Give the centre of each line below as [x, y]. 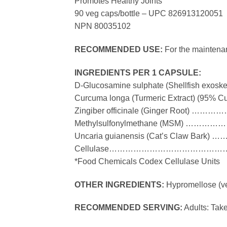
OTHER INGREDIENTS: [119, 184]
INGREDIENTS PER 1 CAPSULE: [138, 72]
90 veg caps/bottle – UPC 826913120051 [149, 14]
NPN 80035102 [103, 26]
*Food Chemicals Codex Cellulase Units [147, 161]
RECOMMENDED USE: [119, 50]
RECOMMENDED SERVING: [128, 208]
